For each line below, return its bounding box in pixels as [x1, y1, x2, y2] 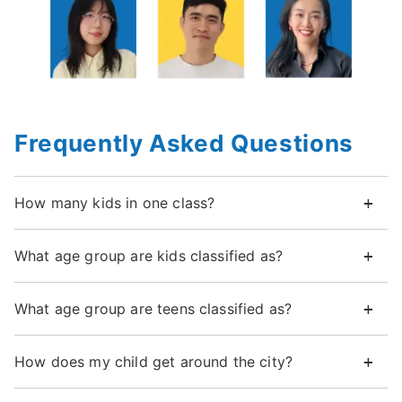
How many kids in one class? [14, 194, 215, 213]
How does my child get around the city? [14, 353, 293, 371]
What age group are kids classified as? [14, 247, 284, 266]
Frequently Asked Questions [14, 129, 354, 158]
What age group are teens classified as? [14, 300, 293, 319]
